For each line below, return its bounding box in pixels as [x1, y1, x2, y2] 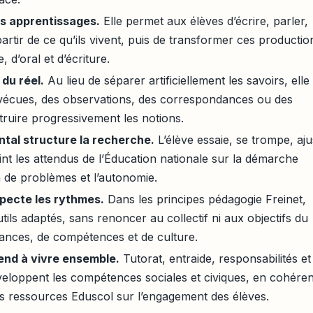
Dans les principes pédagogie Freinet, [104, 191, 307, 206]
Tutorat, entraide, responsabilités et [119, 251, 312, 265]
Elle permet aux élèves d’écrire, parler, [100, 13, 309, 28]
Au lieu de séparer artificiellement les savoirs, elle [44, 73, 310, 87]
